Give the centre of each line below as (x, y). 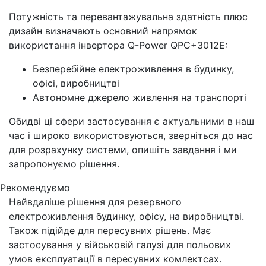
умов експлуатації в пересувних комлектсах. (115, 259)
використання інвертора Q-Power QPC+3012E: (118, 45)
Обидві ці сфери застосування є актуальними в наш (132, 121)
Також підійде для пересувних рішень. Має (110, 230)
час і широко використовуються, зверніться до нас (131, 135)
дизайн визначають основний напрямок (103, 31)
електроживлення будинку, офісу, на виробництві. (126, 216)
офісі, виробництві (76, 83)
